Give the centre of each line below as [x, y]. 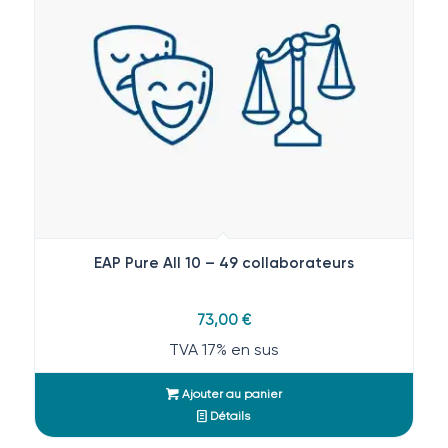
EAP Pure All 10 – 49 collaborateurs [223, 262]
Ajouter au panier [230, 393]
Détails [229, 415]
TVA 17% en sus [223, 349]
